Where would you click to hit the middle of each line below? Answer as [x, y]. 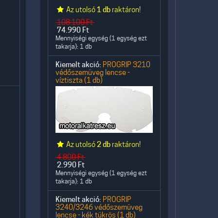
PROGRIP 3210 [127, 64]
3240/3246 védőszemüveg [99, 207]
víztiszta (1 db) [79, 80]
